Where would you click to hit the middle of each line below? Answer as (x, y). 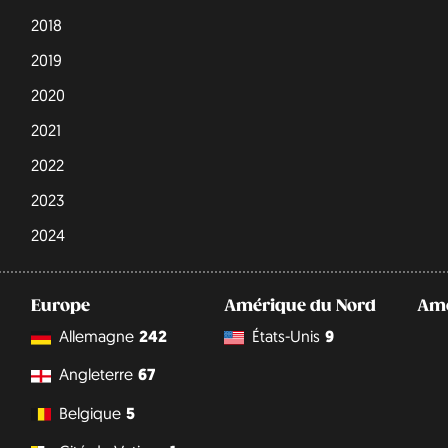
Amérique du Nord (299, 305)
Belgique (89, 412)
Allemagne (96, 336)
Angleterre (95, 374)
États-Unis (285, 336)
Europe (60, 305)
